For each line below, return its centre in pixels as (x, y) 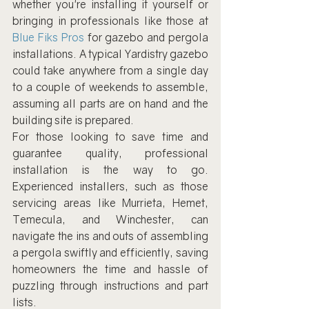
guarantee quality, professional (110, 153)
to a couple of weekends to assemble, (110, 87)
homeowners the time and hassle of (110, 269)
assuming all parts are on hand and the (110, 103)
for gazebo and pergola (146, 37)
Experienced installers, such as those (110, 186)
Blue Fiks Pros (48, 37)
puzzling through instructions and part (110, 286)
